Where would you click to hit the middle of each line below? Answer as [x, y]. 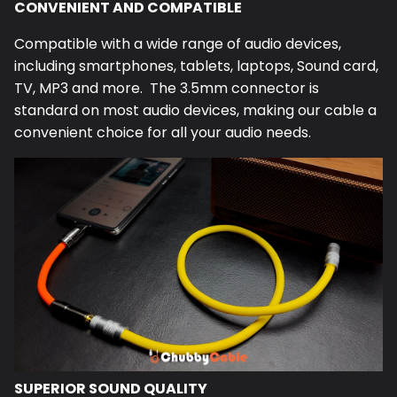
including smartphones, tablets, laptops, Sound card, [196, 66]
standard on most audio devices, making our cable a [195, 111]
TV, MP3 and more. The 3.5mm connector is [167, 89]
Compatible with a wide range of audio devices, [178, 44]
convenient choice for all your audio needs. [163, 133]
